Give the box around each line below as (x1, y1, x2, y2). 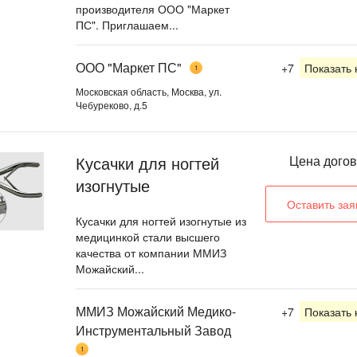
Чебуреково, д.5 (76, 97, 147, 112)
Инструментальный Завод (76, 320, 231, 339)
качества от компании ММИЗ (76, 245, 226, 261)
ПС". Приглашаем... (76, 17, 178, 33)
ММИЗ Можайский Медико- (76, 301, 236, 320)
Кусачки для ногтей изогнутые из (76, 213, 246, 229)
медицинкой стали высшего (76, 229, 220, 245)
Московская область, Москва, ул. (76, 84, 222, 98)
